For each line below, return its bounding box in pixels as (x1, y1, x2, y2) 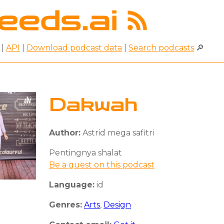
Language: (49, 179, 94, 189)
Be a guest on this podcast (49, 159, 154, 169)
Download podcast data (26, 42, 122, 52)
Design (103, 199, 131, 209)
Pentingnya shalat (49, 147, 122, 157)
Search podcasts (128, 42, 194, 52)
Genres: (49, 199, 82, 209)
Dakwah (49, 94, 137, 116)
